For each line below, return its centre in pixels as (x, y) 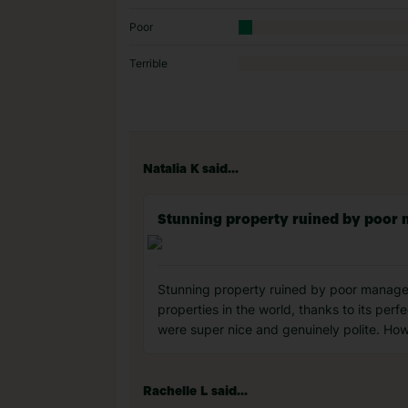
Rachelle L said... (195, 392)
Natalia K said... (191, 169)
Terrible (148, 63)
